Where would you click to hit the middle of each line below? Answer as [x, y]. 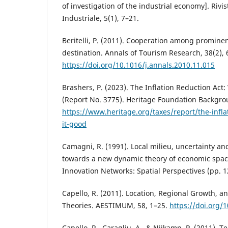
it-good [74, 124]
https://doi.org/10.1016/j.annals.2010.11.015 [138, 65]
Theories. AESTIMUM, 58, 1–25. [116, 205]
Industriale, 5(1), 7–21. [101, 18]
